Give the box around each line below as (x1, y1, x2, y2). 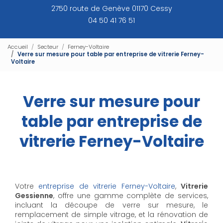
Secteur (37, 43, 58, 51)
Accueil (7, 43, 28, 51)
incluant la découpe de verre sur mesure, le (15, 200, 208, 210)
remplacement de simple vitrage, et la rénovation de (15, 209, 208, 220)
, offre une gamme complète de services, (53, 190, 208, 201)
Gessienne (15, 190, 53, 201)
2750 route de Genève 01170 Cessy (51, 3, 172, 14)
